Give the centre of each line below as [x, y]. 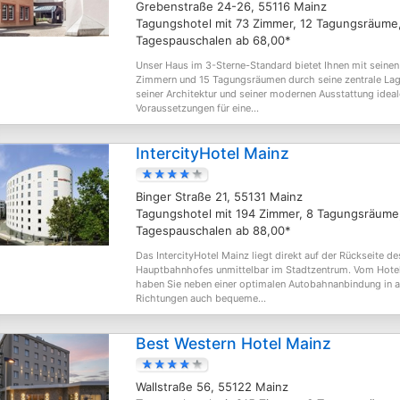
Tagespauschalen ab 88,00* [213, 230]
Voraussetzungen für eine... [197, 108]
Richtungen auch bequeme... [201, 298]
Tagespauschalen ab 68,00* [213, 40]
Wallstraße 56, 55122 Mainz [212, 387]
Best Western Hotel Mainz [233, 343]
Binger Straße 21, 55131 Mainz [219, 196]
